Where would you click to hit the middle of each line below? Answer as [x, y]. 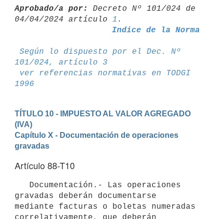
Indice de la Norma [156, 30]
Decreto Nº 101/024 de [142, 9]
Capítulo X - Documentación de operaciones [97, 135]
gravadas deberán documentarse [86, 196]
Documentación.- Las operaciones [22, 185]
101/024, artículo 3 [61, 62]
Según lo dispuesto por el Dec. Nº [100, 52]
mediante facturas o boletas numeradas [105, 207]
